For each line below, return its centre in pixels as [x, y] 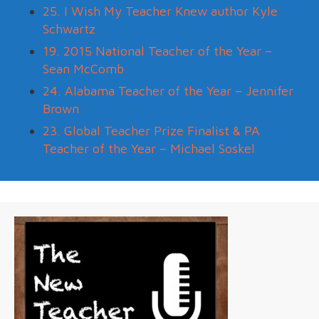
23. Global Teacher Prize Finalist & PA [151, 131]
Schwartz [69, 29]
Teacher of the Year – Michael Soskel [149, 149]
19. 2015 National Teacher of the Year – [157, 51]
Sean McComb [83, 69]
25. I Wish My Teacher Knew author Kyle [160, 11]
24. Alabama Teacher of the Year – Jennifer [168, 91]
